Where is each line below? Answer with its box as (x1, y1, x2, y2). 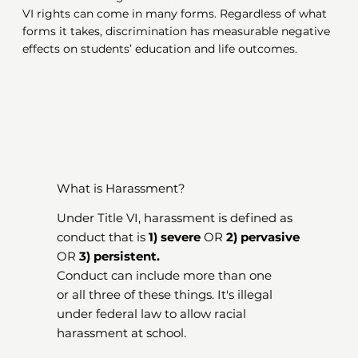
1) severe (149, 229, 201, 245)
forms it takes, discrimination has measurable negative (22, 23, 331, 38)
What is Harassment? (57, 181, 186, 197)
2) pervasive (226, 229, 300, 245)
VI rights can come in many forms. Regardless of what (22, 6, 328, 21)
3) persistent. (79, 249, 161, 265)
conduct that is (57, 229, 149, 245)
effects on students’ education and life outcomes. (22, 41, 301, 56)
